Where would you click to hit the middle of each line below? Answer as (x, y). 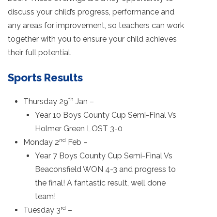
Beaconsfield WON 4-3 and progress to (105, 169)
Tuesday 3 (42, 210)
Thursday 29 (46, 101)
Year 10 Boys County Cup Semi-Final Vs (106, 115)
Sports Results (45, 77)
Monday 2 (41, 142)
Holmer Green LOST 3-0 (80, 128)
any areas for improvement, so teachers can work (96, 25)
